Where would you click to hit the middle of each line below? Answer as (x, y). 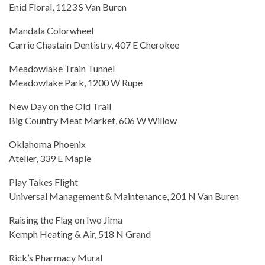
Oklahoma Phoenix (47, 144)
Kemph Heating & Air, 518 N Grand (80, 234)
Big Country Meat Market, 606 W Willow (93, 121)
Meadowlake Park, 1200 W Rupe (76, 83)
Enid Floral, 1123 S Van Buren (68, 7)
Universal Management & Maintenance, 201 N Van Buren (124, 196)
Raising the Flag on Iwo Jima (66, 220)
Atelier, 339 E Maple (50, 159)
